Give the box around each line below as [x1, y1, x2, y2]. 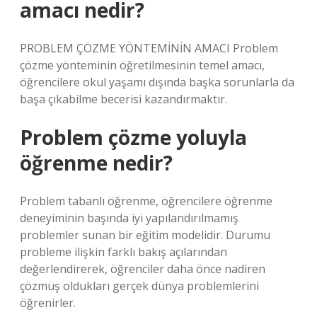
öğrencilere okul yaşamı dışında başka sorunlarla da [20, 74, 294, 90]
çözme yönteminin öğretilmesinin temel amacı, [20, 57, 265, 73]
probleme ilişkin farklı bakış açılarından [20, 244, 227, 260]
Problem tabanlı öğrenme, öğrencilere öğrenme [20, 193, 272, 209]
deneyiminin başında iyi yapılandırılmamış [20, 210, 238, 226]
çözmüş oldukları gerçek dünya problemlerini [20, 278, 259, 294]
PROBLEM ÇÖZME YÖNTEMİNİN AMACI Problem [20, 40, 278, 56]
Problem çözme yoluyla [20, 124, 247, 151]
